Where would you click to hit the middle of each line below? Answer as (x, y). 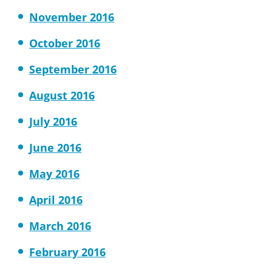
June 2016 (55, 148)
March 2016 (60, 226)
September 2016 (73, 69)
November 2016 (72, 17)
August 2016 (62, 95)
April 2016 (56, 200)
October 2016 (65, 43)
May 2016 (54, 174)
